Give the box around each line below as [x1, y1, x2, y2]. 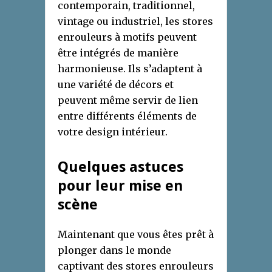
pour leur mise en [58, 177, 183, 194]
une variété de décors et [58, 78, 174, 90]
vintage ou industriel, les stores [58, 15, 213, 27]
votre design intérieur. [58, 125, 168, 138]
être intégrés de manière [58, 46, 178, 59]
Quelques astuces [58, 158, 183, 175]
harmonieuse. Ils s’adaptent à [58, 62, 202, 75]
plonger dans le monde [58, 243, 171, 256]
